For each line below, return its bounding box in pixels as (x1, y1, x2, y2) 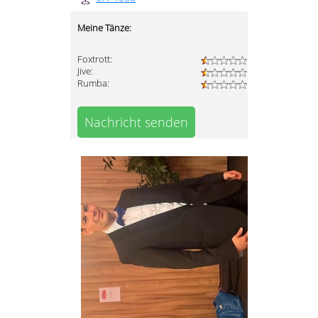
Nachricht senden (84, 114, 188, 131)
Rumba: (77, 77, 109, 90)
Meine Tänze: (77, 22, 131, 35)
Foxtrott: (77, 53, 112, 66)
